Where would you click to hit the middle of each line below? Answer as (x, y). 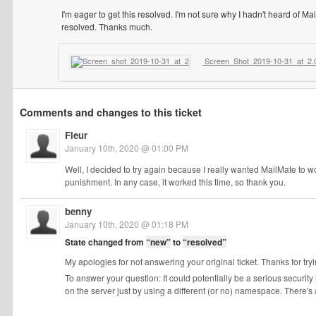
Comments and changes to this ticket (111, 112)
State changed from (105, 242)
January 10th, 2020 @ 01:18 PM (127, 224)
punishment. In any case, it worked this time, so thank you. (175, 182)
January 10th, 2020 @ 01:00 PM (127, 148)
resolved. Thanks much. (107, 26)
